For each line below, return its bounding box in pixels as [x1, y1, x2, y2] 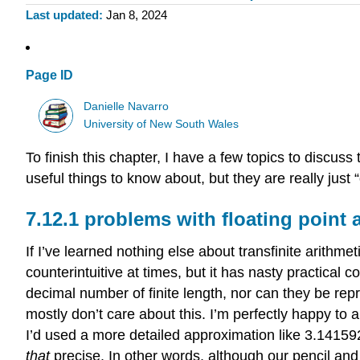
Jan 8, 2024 [105, 8, 167, 22]
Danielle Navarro [84, 100, 170, 112]
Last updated [26, 8, 99, 22]
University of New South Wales [84, 117, 239, 130]
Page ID [26, 68, 73, 83]
